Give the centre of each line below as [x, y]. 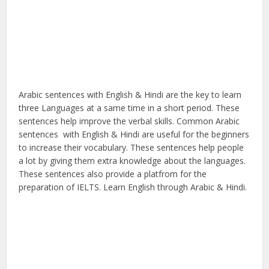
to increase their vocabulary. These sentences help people [131, 147]
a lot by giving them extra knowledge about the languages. [132, 160]
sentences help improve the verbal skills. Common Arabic [129, 121]
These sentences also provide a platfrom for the [113, 174]
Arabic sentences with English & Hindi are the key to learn [130, 94]
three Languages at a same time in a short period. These [129, 107]
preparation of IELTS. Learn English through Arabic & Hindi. [133, 187]
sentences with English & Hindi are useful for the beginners [134, 134]
